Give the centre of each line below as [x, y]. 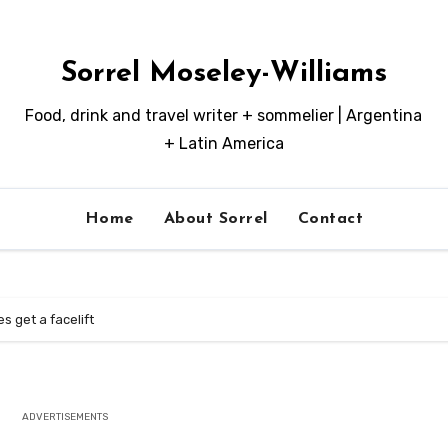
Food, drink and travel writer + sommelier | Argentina [224, 115]
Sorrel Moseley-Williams [223, 73]
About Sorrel [215, 219]
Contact [330, 219]
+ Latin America [223, 143]
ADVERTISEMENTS [65, 417]
